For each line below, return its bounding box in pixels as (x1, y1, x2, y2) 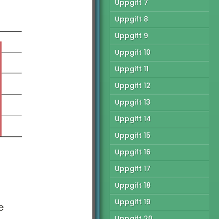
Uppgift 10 (115, 47, 151, 57)
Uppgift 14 (115, 114, 151, 124)
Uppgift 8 (115, 14, 148, 24)
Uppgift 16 (115, 147, 151, 157)
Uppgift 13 (115, 97, 151, 107)
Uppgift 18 (115, 180, 151, 190)
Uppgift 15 (115, 131, 151, 140)
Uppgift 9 (115, 31, 148, 41)
